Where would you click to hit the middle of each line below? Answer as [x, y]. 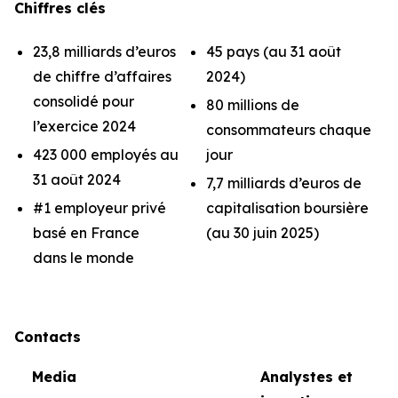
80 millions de [253, 105]
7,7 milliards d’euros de [284, 183]
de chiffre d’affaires [102, 76]
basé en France [86, 233]
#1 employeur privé [99, 208]
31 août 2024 [77, 179]
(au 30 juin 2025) [263, 233]
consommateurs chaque [289, 130]
